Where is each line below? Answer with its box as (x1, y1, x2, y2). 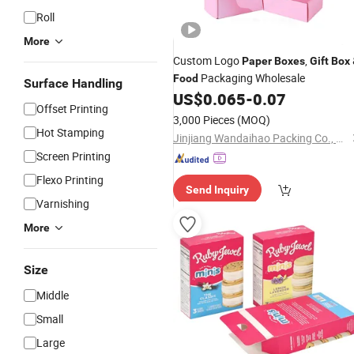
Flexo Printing (36, 172, 104, 187)
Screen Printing (36, 149, 111, 164)
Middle (36, 288, 69, 303)
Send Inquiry (186, 183, 249, 196)
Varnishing (36, 196, 89, 211)
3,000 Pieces (173, 112, 235, 127)
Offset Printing (36, 101, 108, 116)
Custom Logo (173, 53, 242, 68)
